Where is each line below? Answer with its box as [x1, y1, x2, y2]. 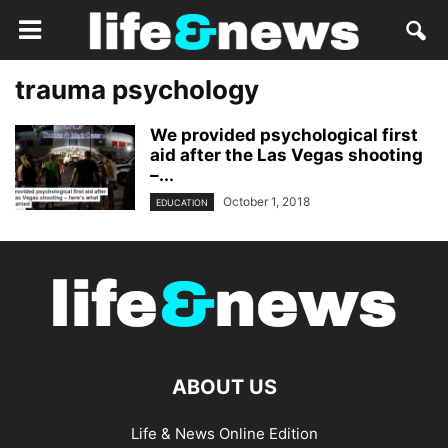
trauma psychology [15, 74, 259, 105]
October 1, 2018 [223, 194, 310, 209]
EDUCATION [156, 197, 208, 209]
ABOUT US [171, 375, 277, 400]
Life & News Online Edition [130, 424, 318, 444]
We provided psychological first [150, 125, 418, 145]
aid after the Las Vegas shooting [150, 145, 423, 165]
